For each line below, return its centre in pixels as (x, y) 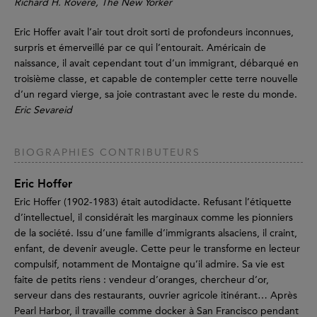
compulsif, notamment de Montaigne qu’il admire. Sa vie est (149, 265)
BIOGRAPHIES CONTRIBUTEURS (107, 153)
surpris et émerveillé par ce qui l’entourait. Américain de (140, 48)
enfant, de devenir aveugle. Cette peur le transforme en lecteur (157, 249)
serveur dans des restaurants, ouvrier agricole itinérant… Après (156, 296)
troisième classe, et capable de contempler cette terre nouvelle (156, 79)
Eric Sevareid (43, 110)
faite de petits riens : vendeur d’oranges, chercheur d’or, (142, 280)
